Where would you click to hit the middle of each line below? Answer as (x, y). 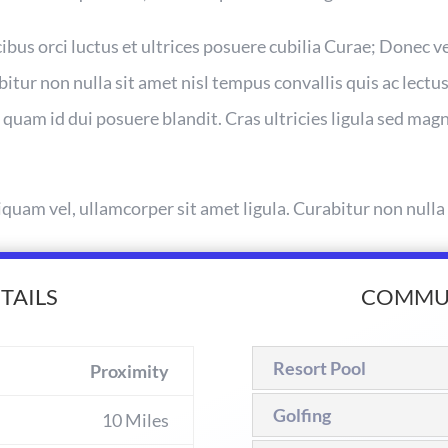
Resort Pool (319, 368)
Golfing (301, 415)
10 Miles (136, 420)
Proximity (130, 371)
